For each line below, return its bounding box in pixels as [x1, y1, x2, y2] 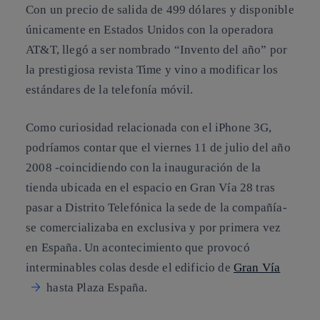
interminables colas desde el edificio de [26, 261, 234, 275]
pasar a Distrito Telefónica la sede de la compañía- [26, 201, 287, 215]
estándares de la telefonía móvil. [26, 82, 194, 96]
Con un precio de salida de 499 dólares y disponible [26, 2, 294, 16]
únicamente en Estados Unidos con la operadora [26, 22, 274, 36]
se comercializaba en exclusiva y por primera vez [26, 221, 281, 235]
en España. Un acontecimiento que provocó [26, 241, 250, 255]
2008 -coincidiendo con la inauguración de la [26, 161, 261, 175]
